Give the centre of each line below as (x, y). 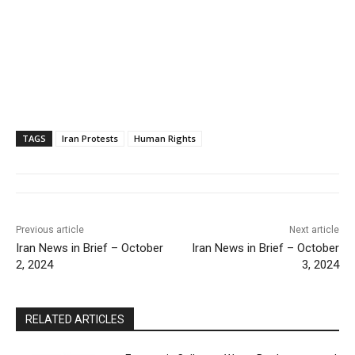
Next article (314, 229)
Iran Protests (90, 138)
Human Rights (165, 138)
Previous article (50, 229)
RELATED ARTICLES (75, 319)
